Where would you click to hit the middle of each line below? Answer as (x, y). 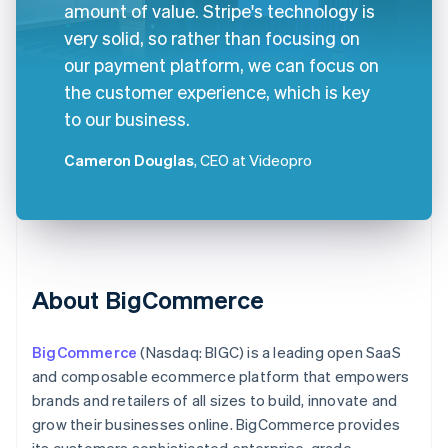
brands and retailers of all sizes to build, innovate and (215, 399)
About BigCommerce (148, 299)
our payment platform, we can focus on (221, 64)
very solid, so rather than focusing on (212, 37)
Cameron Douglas (129, 159)
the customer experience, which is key (217, 91)
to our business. (127, 118)
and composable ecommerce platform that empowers (221, 375)
